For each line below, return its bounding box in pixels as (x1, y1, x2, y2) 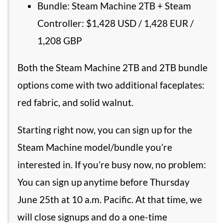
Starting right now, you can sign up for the (17, 123, 192, 135)
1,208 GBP (37, 35, 82, 47)
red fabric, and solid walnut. (17, 97, 133, 109)
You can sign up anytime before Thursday (17, 176, 190, 188)
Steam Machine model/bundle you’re (17, 141, 172, 153)
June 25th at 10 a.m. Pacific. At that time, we (17, 193, 202, 205)
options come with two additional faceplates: (17, 79, 205, 91)
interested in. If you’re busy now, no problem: (17, 158, 206, 170)
